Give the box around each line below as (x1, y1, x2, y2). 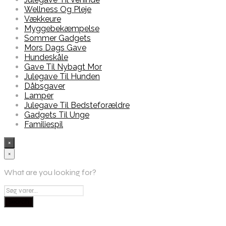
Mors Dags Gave (24, 43, 86, 53)
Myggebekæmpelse (24, 24, 99, 34)
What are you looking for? (4, 167, 96, 178)
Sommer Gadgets (24, 33, 91, 43)
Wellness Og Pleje (24, 5, 91, 15)
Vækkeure (24, 14, 61, 24)
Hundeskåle (24, 52, 68, 63)
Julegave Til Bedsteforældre (24, 100, 130, 110)
